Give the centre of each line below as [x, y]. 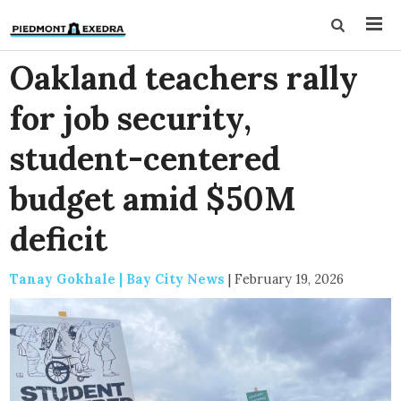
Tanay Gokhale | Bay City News [118, 279]
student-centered [145, 158]
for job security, [131, 118]
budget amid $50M [154, 199]
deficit [59, 239]
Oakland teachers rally [184, 78]
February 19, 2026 [290, 279]
